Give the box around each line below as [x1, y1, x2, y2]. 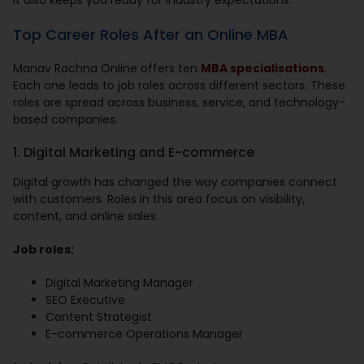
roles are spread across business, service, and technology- [13, 94, 346, 111]
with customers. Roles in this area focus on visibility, [13, 191, 305, 208]
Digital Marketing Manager [45, 275, 194, 292]
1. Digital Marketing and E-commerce [13, 143, 255, 162]
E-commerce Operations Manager [45, 326, 244, 343]
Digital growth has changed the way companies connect [13, 174, 338, 191]
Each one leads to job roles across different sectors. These [13, 77, 346, 94]
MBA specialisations [201, 60, 325, 77]
